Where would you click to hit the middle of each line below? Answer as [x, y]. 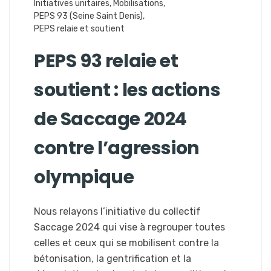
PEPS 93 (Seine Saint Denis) [88, 16]
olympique [84, 177]
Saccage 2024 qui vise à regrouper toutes [129, 227]
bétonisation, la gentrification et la [113, 258]
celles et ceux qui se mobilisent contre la [126, 243]
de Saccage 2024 [111, 119]
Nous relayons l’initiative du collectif [117, 211]
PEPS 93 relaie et [106, 61]
